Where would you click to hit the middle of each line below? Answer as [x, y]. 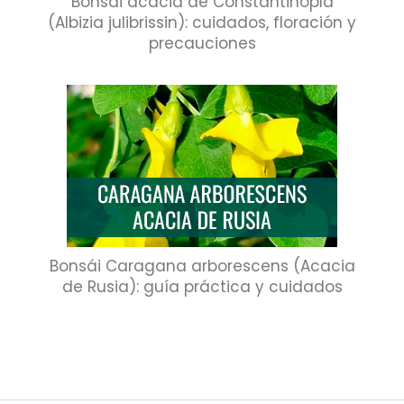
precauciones [202, 44]
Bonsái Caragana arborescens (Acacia [202, 266]
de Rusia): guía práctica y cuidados [202, 286]
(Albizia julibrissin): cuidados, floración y [202, 23]
